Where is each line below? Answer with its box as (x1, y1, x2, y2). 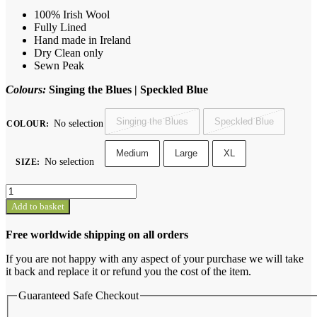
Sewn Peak (34, 59, 84, 71)
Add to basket (11, 200, 64, 212)
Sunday (5, 183, 39, 195)
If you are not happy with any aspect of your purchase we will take (6, 252, 304, 265)
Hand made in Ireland (34, 33, 131, 46)
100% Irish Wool (34, 8, 110, 21)
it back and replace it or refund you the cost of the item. (6, 265, 251, 277)
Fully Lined (34, 21, 86, 33)
